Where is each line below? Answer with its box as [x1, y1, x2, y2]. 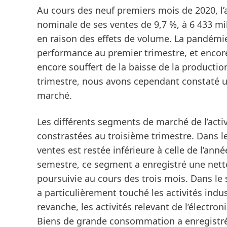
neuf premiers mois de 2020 [95, 4, 215, 16]
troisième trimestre [108, 130, 192, 142]
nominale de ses [37, 18, 110, 30]
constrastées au [37, 130, 108, 142]
